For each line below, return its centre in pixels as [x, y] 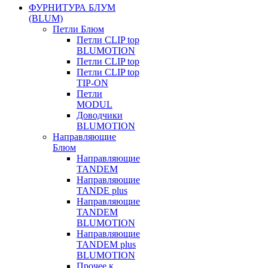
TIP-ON [92, 83]
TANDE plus [102, 191]
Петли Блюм [78, 29]
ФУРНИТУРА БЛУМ [72, 8]
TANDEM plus [106, 245]
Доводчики [100, 115]
